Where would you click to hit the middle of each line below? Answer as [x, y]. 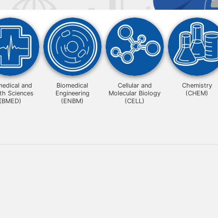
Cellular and [135, 85]
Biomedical [73, 85]
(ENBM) [73, 101]
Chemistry [197, 85]
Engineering [72, 93]
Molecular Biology [135, 93]
